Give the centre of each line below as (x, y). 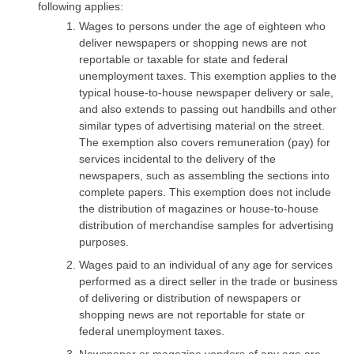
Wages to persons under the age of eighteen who (202, 26)
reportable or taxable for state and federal (183, 59)
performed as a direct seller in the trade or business (208, 281)
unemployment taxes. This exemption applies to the (208, 75)
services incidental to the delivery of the (177, 158)
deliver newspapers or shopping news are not (193, 42)
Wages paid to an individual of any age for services (206, 264)
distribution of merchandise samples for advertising (206, 225)
